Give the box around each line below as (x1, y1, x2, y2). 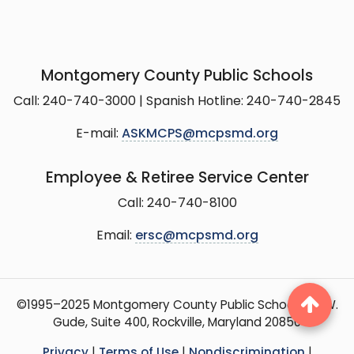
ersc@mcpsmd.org (134, 229, 258, 243)
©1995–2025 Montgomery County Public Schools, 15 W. (16, 299, 338, 312)
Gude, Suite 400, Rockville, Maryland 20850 (53, 317, 301, 330)
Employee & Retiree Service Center (45, 171, 309, 186)
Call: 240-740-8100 (117, 197, 237, 210)
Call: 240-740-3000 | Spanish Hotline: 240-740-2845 (13, 95, 341, 108)
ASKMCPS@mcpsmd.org (122, 127, 278, 141)
